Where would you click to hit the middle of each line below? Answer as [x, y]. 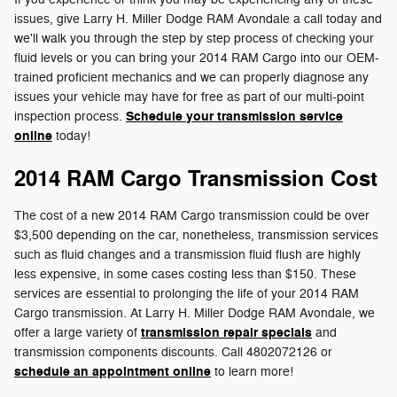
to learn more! [252, 371]
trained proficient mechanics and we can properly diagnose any [191, 77]
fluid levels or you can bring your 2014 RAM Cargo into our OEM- [197, 58]
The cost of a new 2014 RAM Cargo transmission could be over [192, 215]
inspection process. [70, 116]
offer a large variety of [78, 332]
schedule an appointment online [113, 371]
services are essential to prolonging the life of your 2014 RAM [187, 293]
